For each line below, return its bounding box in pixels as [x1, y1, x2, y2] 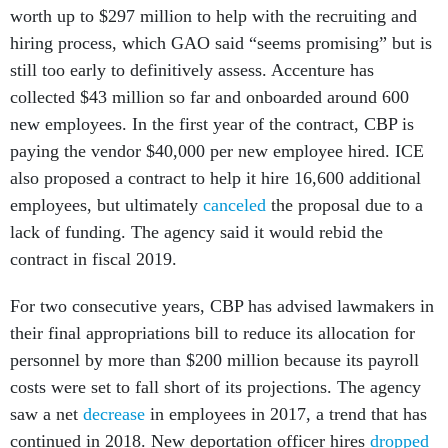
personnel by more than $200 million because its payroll [10, 328, 419, 348]
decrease [83, 382, 145, 402]
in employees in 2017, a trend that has [145, 382, 427, 402]
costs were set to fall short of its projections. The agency [10, 355, 421, 375]
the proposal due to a [266, 173, 423, 193]
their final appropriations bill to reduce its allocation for [10, 301, 415, 321]
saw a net [10, 382, 83, 402]
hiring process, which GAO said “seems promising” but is [10, 11, 432, 31]
